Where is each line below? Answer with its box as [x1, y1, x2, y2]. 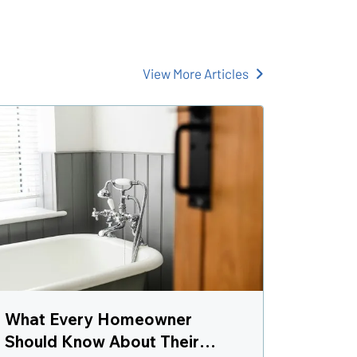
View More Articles [143, 65, 249, 81]
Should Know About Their [5, 331, 199, 351]
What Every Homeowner [5, 308, 192, 329]
